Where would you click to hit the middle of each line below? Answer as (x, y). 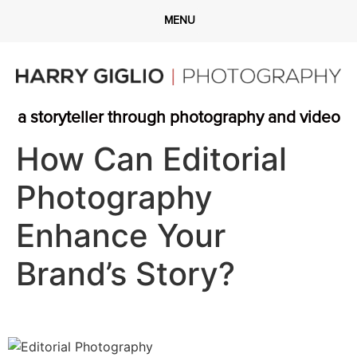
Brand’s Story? (126, 274)
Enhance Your (121, 236)
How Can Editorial (151, 159)
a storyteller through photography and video (178, 118)
